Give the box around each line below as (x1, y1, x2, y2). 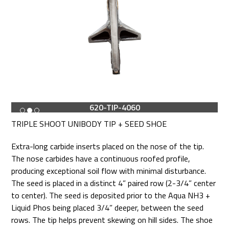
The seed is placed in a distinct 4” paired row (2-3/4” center (11, 177, 216, 190)
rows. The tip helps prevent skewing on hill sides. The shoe (11, 214, 213, 226)
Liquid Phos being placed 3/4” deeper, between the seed (11, 201, 204, 214)
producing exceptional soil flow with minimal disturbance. (11, 165, 207, 177)
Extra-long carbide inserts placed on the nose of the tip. (11, 140, 204, 153)
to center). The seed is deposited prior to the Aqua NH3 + (11, 189, 211, 202)
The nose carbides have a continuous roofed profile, (11, 152, 191, 165)
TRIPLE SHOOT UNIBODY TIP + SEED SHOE (11, 118, 167, 130)
